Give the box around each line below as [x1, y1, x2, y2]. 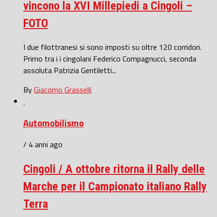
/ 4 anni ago [23, 139, 62, 151]
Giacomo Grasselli [34, 83, 92, 95]
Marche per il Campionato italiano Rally [23, 180, 207, 194]
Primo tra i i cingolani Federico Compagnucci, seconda [23, 52, 196, 64]
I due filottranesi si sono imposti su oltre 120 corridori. [23, 41, 201, 53]
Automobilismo [23, 116, 84, 130]
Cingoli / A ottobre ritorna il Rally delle [23, 162, 205, 176]
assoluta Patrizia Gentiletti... [23, 64, 116, 76]
